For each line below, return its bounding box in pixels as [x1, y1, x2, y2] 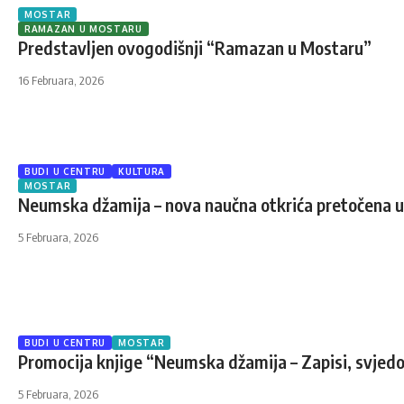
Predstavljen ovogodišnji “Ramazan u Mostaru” [18, 36, 372, 59]
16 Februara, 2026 [18, 73, 104, 87]
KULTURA [118, 166, 166, 177]
